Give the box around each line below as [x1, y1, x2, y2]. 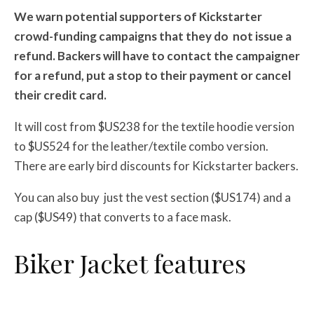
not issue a [233, 29, 292, 44]
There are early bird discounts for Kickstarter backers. [14, 158, 299, 174]
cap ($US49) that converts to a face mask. [14, 210, 231, 225]
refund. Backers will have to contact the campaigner [14, 48, 300, 64]
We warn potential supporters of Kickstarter [14, 9, 262, 25]
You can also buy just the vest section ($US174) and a [14, 190, 291, 205]
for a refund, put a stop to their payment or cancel [14, 68, 291, 83]
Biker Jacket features [14, 246, 246, 280]
